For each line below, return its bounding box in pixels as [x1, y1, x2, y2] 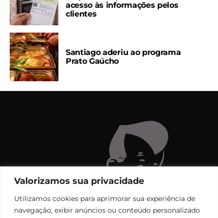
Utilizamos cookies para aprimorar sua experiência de [14, 194, 195, 203]
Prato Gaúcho [66, 56, 119, 66]
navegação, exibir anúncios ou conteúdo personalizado [14, 205, 200, 215]
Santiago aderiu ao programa [66, 47, 181, 57]
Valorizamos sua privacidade [14, 175, 144, 186]
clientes [66, 9, 97, 18]
